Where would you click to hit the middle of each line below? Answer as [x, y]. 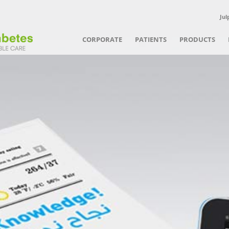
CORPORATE [102, 39]
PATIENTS [151, 39]
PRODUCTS [197, 39]
